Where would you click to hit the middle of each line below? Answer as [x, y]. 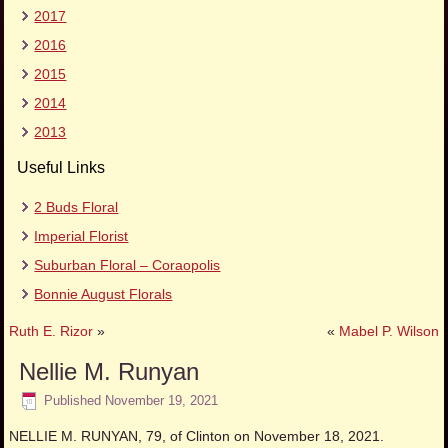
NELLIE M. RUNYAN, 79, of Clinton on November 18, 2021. [197, 436]
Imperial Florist [81, 236]
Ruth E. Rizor [51, 331]
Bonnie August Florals [103, 294]
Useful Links [61, 168]
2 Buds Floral [76, 207]
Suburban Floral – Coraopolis [127, 265]
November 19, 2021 [162, 400]
